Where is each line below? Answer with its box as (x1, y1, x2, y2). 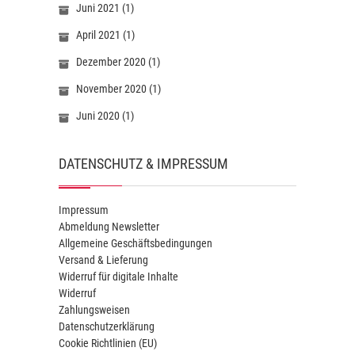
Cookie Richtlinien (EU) (59, 336, 157, 349)
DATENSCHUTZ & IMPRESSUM (59, 155, 228, 172)
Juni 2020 (76, 109, 120, 122)
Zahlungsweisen (59, 303, 130, 316)
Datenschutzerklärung (59, 319, 155, 333)
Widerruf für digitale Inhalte (59, 269, 178, 283)
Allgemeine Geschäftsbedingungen (59, 236, 212, 250)
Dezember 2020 (76, 55, 146, 68)
